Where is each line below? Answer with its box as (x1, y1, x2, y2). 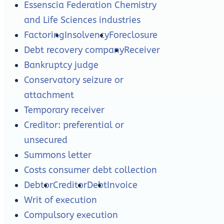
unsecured (24, 134, 67, 146)
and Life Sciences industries (24, 14, 140, 26)
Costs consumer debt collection (24, 164, 157, 176)
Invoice (107, 179, 137, 191)
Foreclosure (109, 29, 157, 41)
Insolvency (64, 29, 109, 41)
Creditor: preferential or (24, 119, 124, 131)
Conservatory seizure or (24, 74, 123, 86)
